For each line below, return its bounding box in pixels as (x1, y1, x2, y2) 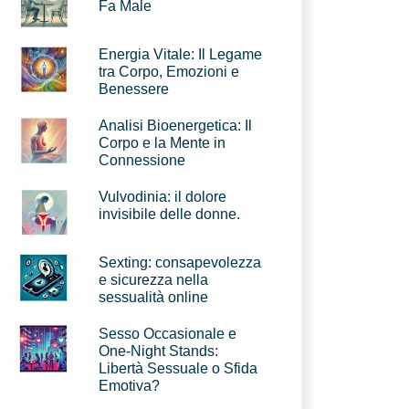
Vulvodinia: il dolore (99, 189, 226, 204)
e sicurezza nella (99, 272, 208, 288)
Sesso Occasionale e (99, 326, 236, 341)
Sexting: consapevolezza (99, 255, 261, 270)
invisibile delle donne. (99, 206, 240, 222)
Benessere (99, 81, 169, 97)
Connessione (99, 152, 185, 168)
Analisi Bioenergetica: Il (99, 118, 252, 133)
